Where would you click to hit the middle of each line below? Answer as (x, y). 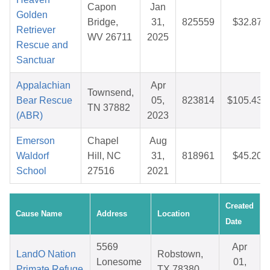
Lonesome (119, 262)
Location (174, 214)
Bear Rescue (44, 101)
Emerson (36, 141)
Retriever (36, 30)
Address (112, 214)
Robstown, (180, 254)
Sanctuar (36, 60)
